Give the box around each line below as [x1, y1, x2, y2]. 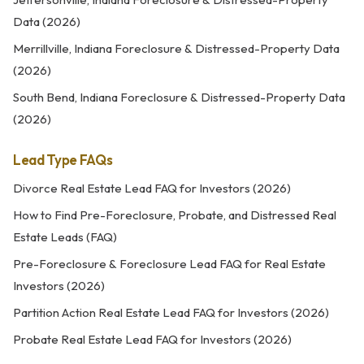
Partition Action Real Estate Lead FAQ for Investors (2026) [13, 305, 329, 320]
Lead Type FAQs [13, 151, 113, 168]
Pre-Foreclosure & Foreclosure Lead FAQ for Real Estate [13, 256, 326, 271]
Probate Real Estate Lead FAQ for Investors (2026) [13, 331, 292, 347]
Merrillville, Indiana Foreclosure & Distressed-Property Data [13, 41, 340, 56]
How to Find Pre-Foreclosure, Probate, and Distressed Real [13, 207, 336, 223]
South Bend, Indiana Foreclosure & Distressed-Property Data [13, 89, 345, 105]
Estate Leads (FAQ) [13, 229, 117, 245]
